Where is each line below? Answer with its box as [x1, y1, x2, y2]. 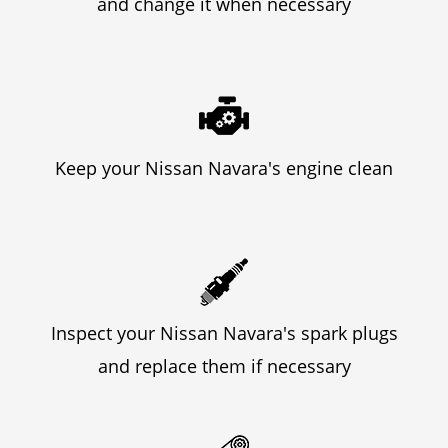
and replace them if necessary [97, 353, 351, 378]
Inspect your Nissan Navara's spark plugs [50, 320, 398, 345]
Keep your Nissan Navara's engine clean [55, 155, 393, 180]
